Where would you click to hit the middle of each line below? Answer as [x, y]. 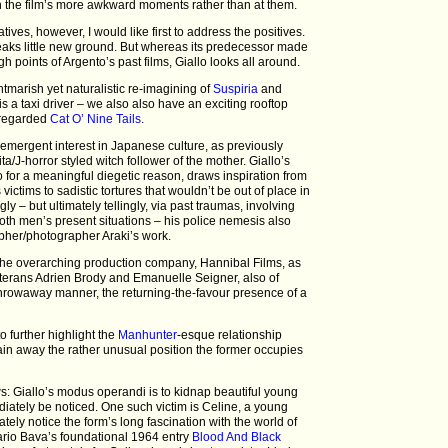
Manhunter [148, 334]
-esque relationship [230, 334]
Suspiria [236, 88]
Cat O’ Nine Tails [96, 118]
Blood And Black [237, 436]
